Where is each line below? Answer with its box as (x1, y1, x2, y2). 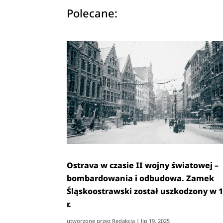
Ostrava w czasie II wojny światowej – (67, 159, 219, 171)
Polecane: (67, 5, 118, 20)
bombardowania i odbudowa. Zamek (67, 172, 215, 184)
